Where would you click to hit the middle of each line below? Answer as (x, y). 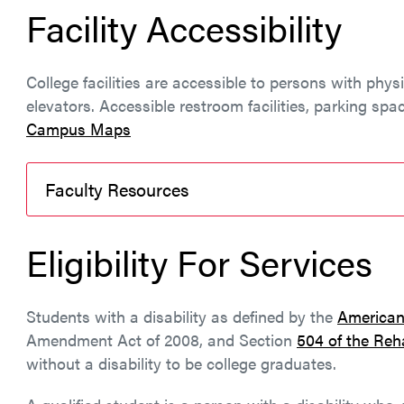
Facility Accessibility (184, 28)
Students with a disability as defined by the (182, 316)
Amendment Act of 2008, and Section (161, 340)
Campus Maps (78, 129)
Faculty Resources (117, 189)
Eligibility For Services (199, 262)
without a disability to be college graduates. (181, 363)
